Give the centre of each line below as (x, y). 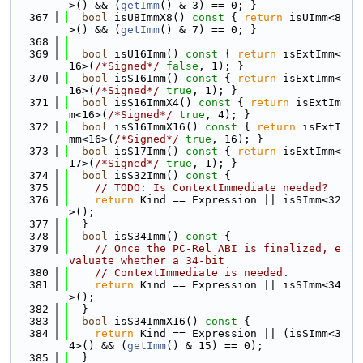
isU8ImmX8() (147, 17)
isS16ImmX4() (150, 102)
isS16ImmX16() (153, 127)
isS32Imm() (143, 175)
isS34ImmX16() (153, 321)
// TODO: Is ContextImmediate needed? (211, 188)
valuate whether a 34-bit (147, 261)
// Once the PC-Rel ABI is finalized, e (218, 248)
